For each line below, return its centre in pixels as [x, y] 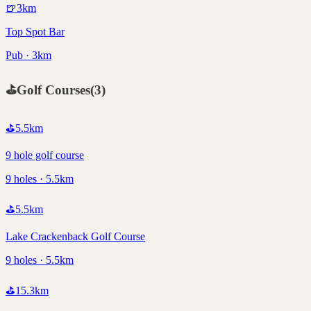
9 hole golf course [45, 155]
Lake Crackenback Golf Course [75, 236]
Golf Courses [53, 90]
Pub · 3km [28, 56]
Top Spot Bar [35, 32]
